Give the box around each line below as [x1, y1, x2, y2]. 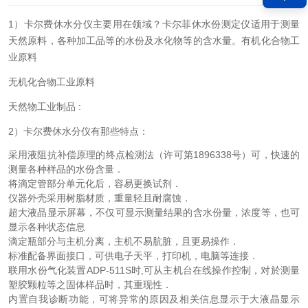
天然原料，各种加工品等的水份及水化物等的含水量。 [8, 35, 242, 46]
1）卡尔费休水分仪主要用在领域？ [8, 19, 162, 30]
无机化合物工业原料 [8, 76, 95, 87]
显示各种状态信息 [8, 221, 85, 232]
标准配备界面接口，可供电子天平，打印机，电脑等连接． [8, 250, 258, 261]
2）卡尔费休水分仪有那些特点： [8, 126, 148, 137]
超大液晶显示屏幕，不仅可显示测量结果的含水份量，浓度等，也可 [8, 207, 300, 218]
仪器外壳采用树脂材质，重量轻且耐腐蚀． [8, 192, 191, 203]
